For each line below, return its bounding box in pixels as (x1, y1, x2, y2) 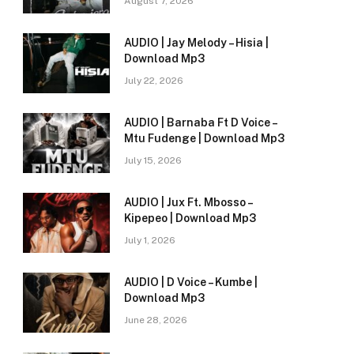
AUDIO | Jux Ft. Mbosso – (124, 196, 252, 209)
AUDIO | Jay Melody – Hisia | (124, 36, 269, 50)
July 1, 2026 (124, 235, 175, 247)
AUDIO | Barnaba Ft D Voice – (124, 116, 277, 130)
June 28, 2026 (124, 314, 187, 326)
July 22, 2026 (124, 75, 183, 87)
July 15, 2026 (124, 155, 182, 167)
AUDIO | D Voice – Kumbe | (124, 276, 258, 289)
